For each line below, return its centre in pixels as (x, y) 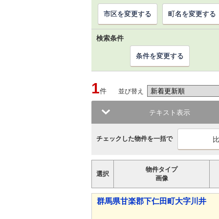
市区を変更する (128, 14)
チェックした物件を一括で (134, 139)
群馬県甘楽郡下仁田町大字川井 (152, 201)
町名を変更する (192, 14)
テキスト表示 (170, 112)
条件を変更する (160, 56)
